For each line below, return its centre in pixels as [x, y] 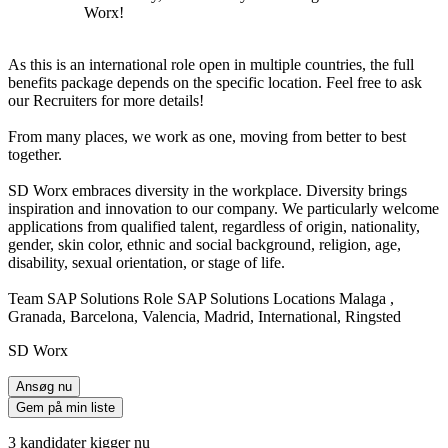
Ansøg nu [44, 386]
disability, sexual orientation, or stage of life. [146, 262]
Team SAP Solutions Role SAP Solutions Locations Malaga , [201, 298]
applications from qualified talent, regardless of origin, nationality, [214, 226]
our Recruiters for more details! [106, 100]
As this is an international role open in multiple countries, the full [211, 64]
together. [35, 154]
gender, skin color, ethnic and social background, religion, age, [204, 244]
